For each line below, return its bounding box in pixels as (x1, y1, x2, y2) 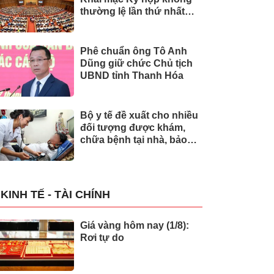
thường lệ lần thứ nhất (80, 6, 185, 17)
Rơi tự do (80, 232, 124, 243)
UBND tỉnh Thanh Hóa (80, 70, 183, 81)
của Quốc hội (80, 18, 142, 29)
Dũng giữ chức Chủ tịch (80, 58, 193, 68)
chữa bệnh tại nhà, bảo (80, 135, 187, 145)
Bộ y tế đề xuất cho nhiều (80, 110, 198, 120)
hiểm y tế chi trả (80, 147, 153, 157)
